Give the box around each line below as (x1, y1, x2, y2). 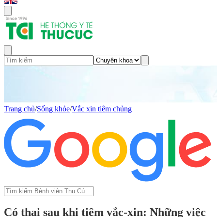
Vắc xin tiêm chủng (72, 105, 132, 113)
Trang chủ (4, 105, 35, 113)
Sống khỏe (37, 105, 70, 113)
